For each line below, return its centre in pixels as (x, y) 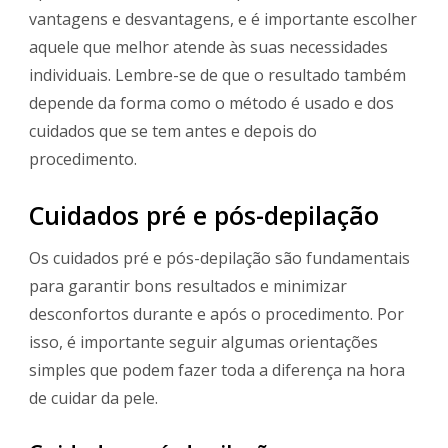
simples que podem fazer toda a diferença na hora (217, 370)
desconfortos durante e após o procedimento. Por (216, 314)
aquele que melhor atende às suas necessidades (208, 46)
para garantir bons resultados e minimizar (188, 286)
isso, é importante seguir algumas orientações (203, 342)
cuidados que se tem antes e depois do (173, 130)
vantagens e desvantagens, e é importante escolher (223, 18)
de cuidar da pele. (93, 398)
